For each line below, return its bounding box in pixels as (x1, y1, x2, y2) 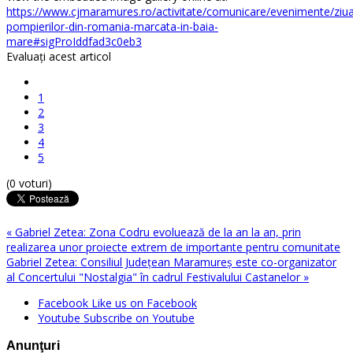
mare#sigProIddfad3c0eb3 (6, 33, 142, 49)
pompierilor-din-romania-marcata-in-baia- (6, 18, 218, 34)
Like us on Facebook (91, 295, 197, 310)
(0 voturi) (6, 175, 52, 191)
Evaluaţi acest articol (6, 48, 111, 64)
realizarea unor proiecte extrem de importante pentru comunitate (6, 239, 340, 255)
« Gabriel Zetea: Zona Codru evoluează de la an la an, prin (6, 224, 301, 240)
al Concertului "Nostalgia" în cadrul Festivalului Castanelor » (6, 269, 309, 284)
